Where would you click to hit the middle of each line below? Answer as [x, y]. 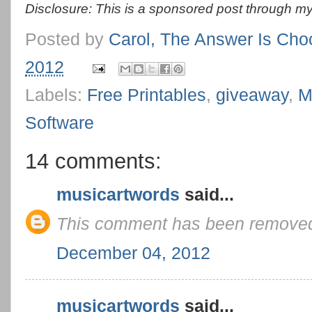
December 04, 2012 [133, 252]
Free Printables [147, 94]
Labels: [56, 94]
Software [60, 122]
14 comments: [93, 161]
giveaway [252, 94]
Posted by [67, 39]
